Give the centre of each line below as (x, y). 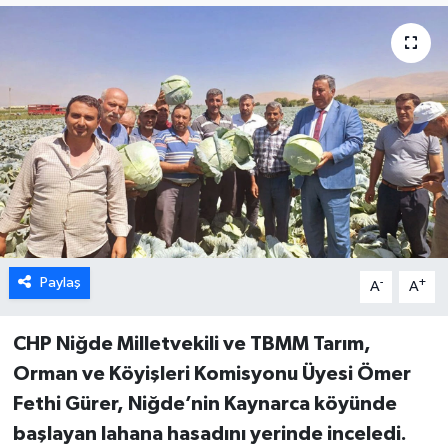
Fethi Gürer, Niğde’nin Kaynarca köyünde (204, 403)
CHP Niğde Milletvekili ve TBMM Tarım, (191, 343)
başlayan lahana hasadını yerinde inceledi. (209, 433)
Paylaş (60, 282)
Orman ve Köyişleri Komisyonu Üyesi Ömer (211, 373)
